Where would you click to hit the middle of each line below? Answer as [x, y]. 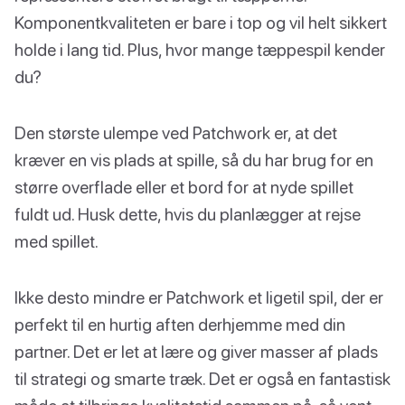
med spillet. [57, 241]
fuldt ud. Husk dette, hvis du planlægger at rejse [188, 214]
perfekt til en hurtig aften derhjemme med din [180, 325]
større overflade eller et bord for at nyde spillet [184, 187]
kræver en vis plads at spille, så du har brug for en [194, 160]
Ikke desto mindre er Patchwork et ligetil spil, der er [199, 297]
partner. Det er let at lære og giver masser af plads [196, 352]
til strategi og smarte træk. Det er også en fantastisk [202, 379]
